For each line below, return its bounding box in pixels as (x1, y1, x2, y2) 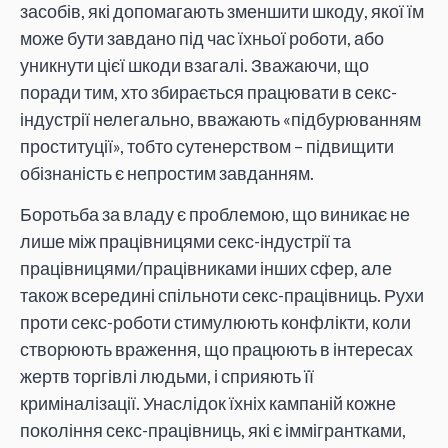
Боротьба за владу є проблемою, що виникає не (20, 203, 410, 226)
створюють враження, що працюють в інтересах (20, 338, 413, 361)
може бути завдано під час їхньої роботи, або (20, 26, 384, 49)
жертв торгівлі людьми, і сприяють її (20, 365, 314, 388)
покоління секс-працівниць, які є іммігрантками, (20, 419, 406, 442)
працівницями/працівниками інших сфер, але (20, 257, 392, 280)
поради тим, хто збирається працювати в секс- (20, 80, 397, 103)
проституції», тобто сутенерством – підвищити (20, 134, 394, 157)
